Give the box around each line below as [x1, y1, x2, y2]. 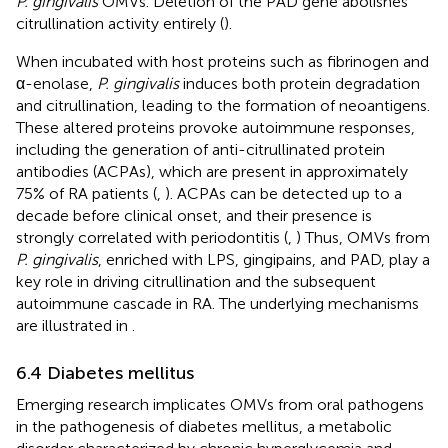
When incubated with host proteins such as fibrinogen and [16, 51, 429, 71]
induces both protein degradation [179, 73, 420, 93]
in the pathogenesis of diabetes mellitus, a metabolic [16, 416, 392, 436]
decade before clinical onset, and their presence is [16, 205, 372, 225]
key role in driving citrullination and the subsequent [16, 271, 376, 291]
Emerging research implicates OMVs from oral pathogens [16, 394, 424, 414]
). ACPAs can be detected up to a [165, 183, 402, 203]
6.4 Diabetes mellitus [16, 361, 194, 384]
